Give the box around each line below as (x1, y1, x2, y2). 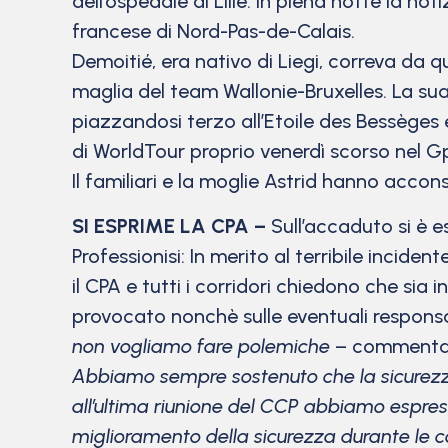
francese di (72, 19, 177, 44)
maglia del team (72, 79, 223, 104)
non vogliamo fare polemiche (72, 333, 330, 358)
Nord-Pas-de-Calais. (177, 19, 355, 44)
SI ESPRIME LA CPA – (72, 213, 266, 238)
